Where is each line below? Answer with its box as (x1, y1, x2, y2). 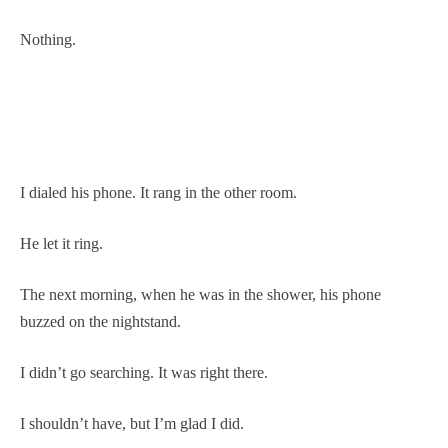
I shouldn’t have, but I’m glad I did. (20, 414, 244, 432)
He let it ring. (20, 234, 103, 252)
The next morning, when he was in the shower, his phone (20, 285, 381, 303)
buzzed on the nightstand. (20, 312, 181, 330)
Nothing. (20, 30, 76, 48)
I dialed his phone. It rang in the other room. (20, 183, 297, 201)
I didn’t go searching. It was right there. (20, 363, 268, 381)
